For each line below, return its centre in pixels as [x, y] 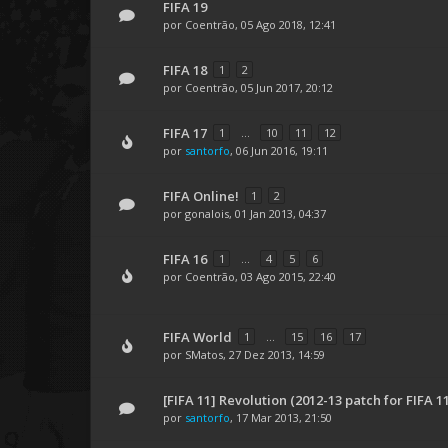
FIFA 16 [185, 259]
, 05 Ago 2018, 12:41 [285, 24]
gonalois [207, 213]
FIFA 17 [185, 133]
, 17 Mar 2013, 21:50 [281, 417]
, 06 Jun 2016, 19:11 [279, 150]
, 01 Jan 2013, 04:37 [277, 213]
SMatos [204, 354]
